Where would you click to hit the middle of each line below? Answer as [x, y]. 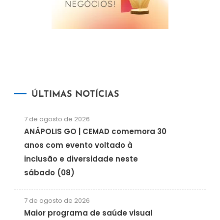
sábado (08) [49, 172]
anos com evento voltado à [78, 145]
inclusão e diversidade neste [81, 159]
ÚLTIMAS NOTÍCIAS [75, 94]
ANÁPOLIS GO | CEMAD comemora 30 [95, 131]
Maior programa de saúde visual [88, 213]
